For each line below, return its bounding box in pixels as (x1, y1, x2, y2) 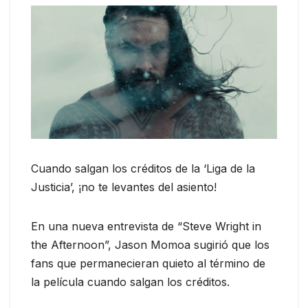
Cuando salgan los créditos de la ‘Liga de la (31, 161, 255, 175)
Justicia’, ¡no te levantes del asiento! (31, 179, 217, 194)
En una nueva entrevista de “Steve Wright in (31, 219, 261, 233)
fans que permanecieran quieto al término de (31, 256, 265, 270)
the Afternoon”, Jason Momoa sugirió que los (31, 237, 269, 252)
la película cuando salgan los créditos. (31, 274, 230, 289)
